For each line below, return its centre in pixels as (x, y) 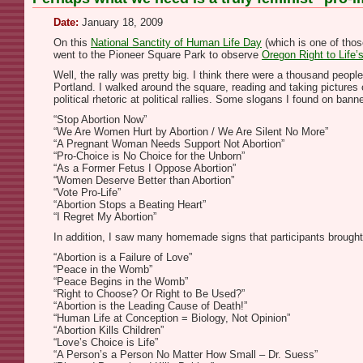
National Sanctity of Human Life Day (176, 43)
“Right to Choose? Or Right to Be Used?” (149, 294)
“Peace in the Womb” (103, 269)
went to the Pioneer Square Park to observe (158, 55)
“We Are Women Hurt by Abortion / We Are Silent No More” (191, 132)
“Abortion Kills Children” (109, 330)
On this (72, 43)
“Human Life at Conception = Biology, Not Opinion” (172, 318)
